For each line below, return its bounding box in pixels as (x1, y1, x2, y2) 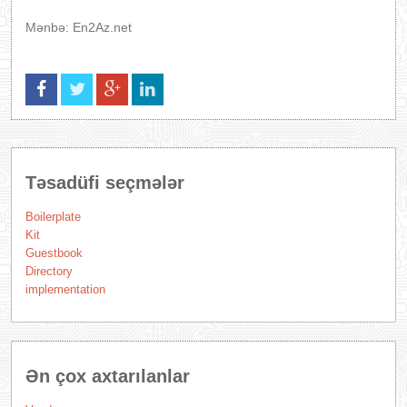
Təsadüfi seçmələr (25, 173, 184, 193)
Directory (25, 264, 73, 278)
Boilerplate (25, 210, 81, 223)
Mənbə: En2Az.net (25, 20, 132, 35)
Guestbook (25, 246, 83, 260)
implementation (25, 283, 105, 296)
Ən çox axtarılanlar (25, 366, 190, 386)
